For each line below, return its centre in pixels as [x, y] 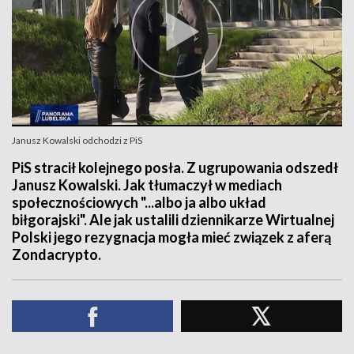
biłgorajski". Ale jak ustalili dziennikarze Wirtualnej [173, 220]
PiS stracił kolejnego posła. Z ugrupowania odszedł [175, 168]
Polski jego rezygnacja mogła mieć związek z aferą [171, 237]
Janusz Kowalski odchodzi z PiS [77, 140]
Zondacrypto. [56, 254]
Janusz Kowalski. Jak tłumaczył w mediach [147, 185]
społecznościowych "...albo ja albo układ [139, 202]
